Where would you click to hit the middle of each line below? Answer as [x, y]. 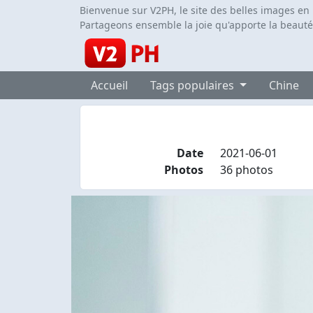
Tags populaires [194, 85]
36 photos [247, 170]
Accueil [109, 85]
